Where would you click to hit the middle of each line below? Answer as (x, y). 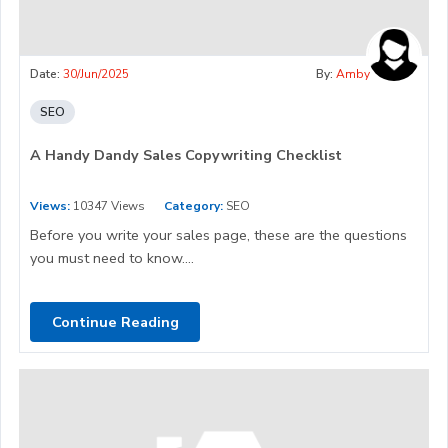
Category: (193, 206)
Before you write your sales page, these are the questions (218, 235)
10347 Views (107, 206)
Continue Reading (115, 321)
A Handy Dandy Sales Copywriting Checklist (186, 155)
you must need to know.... (112, 258)
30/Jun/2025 (96, 74)
